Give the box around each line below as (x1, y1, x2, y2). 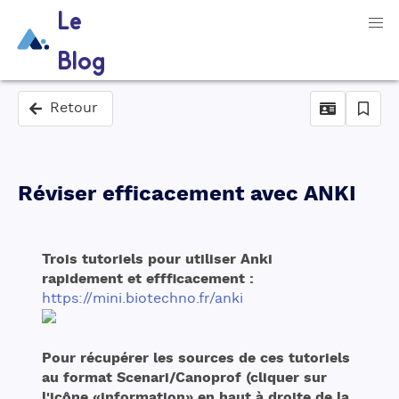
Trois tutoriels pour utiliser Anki (42, 253, 273, 267)
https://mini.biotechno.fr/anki (42, 292, 243, 306)
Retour (50, 102, 98, 116)
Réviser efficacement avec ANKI (18, 184, 356, 206)
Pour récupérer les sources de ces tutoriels (42, 352, 350, 366)
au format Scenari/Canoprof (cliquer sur (42, 371, 327, 386)
